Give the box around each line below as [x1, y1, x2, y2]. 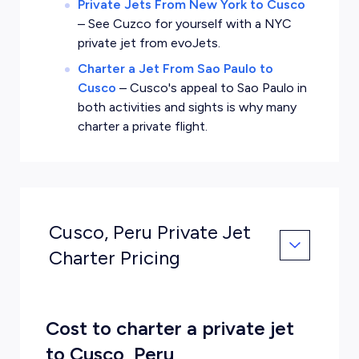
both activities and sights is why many [77, 99, 296, 115]
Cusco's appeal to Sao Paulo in [129, 80, 307, 95]
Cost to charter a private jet [45, 317, 294, 340]
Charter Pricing [48, 246, 180, 269]
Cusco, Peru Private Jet [48, 220, 251, 244]
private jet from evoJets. [77, 35, 220, 50]
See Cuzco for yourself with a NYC [87, 16, 292, 31]
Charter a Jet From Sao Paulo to [77, 61, 273, 76]
